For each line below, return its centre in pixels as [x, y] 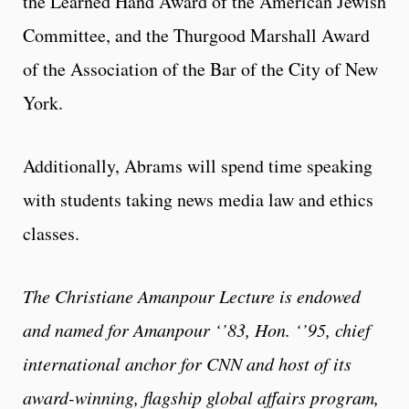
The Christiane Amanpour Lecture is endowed [192, 296]
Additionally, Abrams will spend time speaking [198, 166]
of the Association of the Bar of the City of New [200, 69]
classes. [54, 234]
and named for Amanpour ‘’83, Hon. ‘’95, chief [197, 330]
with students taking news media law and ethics [198, 200]
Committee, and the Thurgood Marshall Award [196, 36]
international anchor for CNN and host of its [187, 364]
